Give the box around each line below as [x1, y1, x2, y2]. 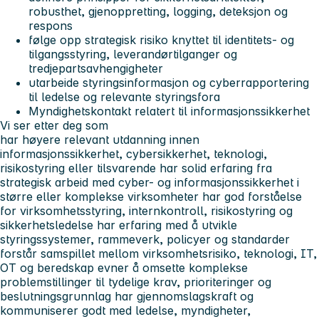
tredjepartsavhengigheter [28, 61, 163, 75]
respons [28, 18, 73, 33]
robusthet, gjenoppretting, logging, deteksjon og [28, 4, 288, 19]
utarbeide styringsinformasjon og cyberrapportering [28, 75, 309, 90]
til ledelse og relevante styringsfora [28, 89, 220, 104]
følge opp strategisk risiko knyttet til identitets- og [28, 32, 294, 47]
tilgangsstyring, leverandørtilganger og [28, 46, 237, 61]
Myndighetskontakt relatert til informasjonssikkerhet [28, 103, 310, 118]
